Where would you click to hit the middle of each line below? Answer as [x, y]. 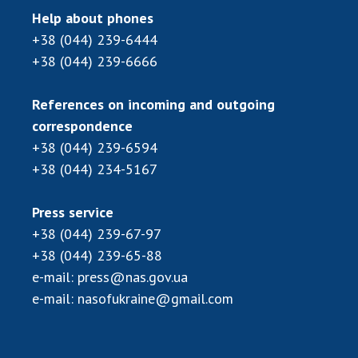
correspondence [82, 125]
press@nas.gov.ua [133, 276]
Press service [73, 212]
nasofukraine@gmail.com [155, 298]
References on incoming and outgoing [153, 104]
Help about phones [93, 18]
